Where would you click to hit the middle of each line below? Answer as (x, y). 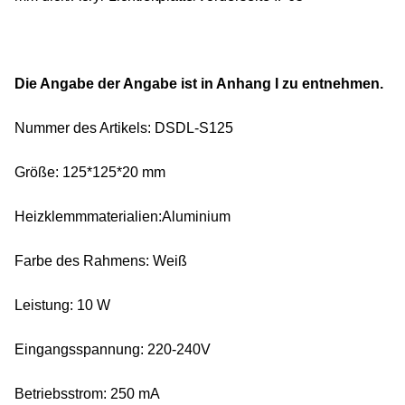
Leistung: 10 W (62, 305)
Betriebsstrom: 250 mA (87, 394)
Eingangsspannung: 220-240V (113, 349)
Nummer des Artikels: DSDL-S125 (124, 128)
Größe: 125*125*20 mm (90, 172)
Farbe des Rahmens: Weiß (101, 261)
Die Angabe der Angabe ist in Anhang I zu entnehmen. (199, 84)
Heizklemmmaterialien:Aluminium (122, 217)
